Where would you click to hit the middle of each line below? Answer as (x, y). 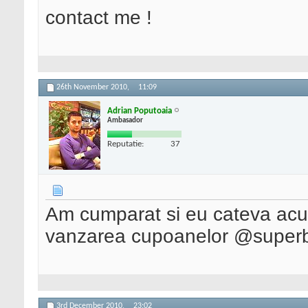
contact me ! (99, 18)
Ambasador (125, 120)
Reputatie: (125, 144)
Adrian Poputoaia (140, 111)
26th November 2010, (94, 88)
